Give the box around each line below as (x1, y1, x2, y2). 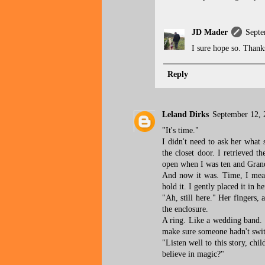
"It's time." (162, 126, 199, 135)
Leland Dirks (162, 110, 209, 119)
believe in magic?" (162, 250, 224, 259)
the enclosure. (162, 205, 208, 214)
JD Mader (192, 27, 228, 37)
